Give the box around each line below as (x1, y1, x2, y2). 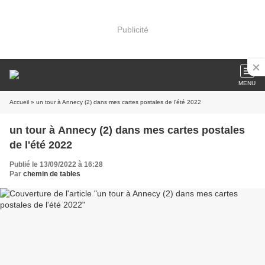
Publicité (117, 24, 148, 34)
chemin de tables (23, 170, 80, 178)
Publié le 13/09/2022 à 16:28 (9, 160, 103, 169)
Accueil (9, 99, 29, 105)
